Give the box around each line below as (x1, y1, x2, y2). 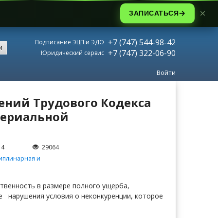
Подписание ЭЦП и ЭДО (35, 38, 104, 46)
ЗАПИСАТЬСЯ (129, 9, 179, 18)
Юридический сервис (41, 49, 104, 57)
